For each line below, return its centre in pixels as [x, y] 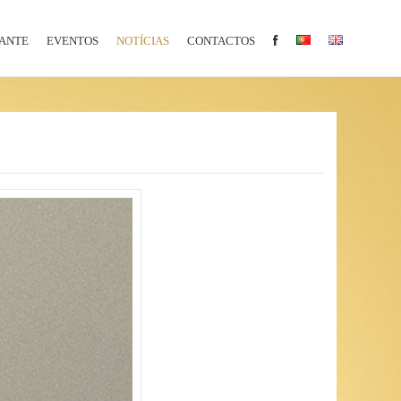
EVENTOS [73, 41]
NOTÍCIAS [143, 41]
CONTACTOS [221, 41]
